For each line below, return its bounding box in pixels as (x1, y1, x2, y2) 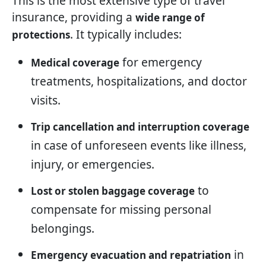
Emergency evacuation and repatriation (31, 248, 231, 262)
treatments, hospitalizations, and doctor (31, 73, 247, 90)
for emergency (119, 54, 202, 71)
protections (12, 28, 70, 42)
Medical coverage (31, 56, 119, 70)
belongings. (31, 220, 94, 237)
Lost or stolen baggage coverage (31, 184, 195, 198)
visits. (31, 92, 61, 109)
